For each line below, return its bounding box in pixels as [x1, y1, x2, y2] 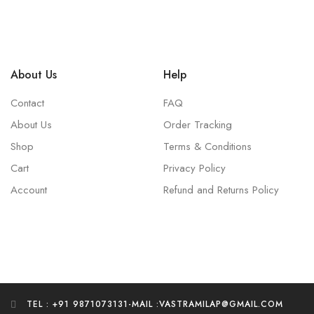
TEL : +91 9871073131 [26, 298, 128, 311]
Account [11, 182, 47, 198]
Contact [11, 95, 44, 111]
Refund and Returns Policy [163, 182, 280, 198]
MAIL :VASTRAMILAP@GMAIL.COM [131, 298, 283, 311]
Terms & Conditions [163, 139, 252, 154]
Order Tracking [163, 117, 233, 132]
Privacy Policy [163, 161, 226, 176]
